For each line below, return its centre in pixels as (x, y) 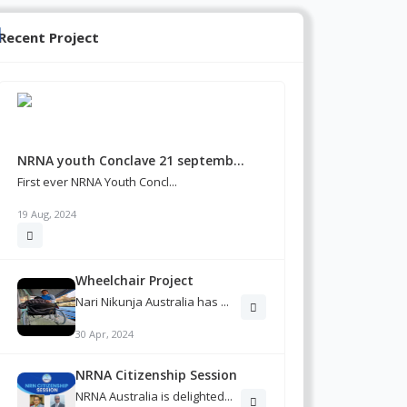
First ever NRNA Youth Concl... (97, 182)
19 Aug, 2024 (47, 214)
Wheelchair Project (134, 280)
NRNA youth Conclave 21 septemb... (131, 160)
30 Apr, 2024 (104, 334)
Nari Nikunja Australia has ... (152, 302)
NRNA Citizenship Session (156, 375)
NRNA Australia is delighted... (154, 396)
